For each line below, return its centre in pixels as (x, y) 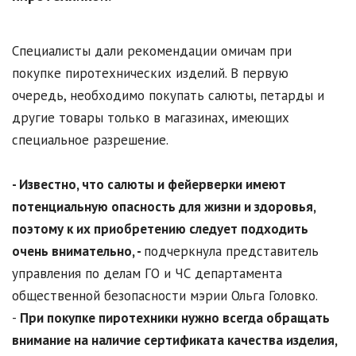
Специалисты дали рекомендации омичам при (152, 51)
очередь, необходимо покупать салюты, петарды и (168, 96)
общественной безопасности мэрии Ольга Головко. (164, 296)
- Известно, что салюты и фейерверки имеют (149, 185)
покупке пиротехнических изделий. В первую (150, 74)
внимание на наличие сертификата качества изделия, (174, 341)
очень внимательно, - (78, 252)
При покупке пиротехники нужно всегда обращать (175, 318)
